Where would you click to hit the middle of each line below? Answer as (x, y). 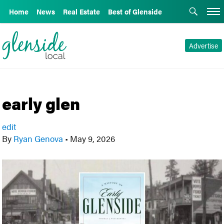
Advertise (203, 45)
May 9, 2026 (92, 138)
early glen (41, 103)
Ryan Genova (38, 138)
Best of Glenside (135, 11)
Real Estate (81, 11)
